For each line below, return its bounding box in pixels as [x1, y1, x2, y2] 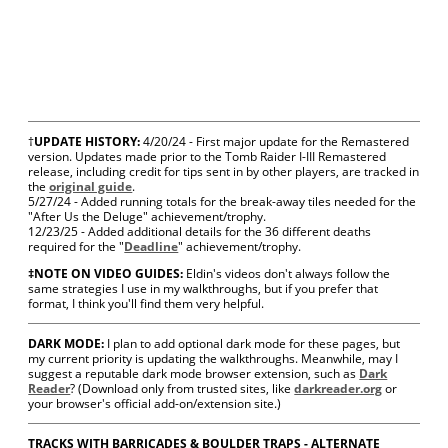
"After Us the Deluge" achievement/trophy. [28, 208, 267, 225]
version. [28, 148, 76, 165]
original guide [49, 178, 133, 195]
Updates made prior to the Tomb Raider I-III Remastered [75, 148, 387, 165]
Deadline [124, 238, 179, 255]
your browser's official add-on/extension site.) [28, 395, 282, 412]
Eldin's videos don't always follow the [183, 265, 391, 282]
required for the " [28, 238, 125, 255]
